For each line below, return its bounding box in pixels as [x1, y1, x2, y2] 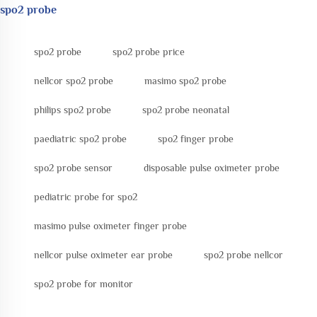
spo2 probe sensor [34, 161, 113, 173]
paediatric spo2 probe [34, 132, 127, 144]
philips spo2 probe [34, 103, 111, 115]
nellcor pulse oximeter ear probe [34, 248, 173, 260]
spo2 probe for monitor [34, 277, 133, 289]
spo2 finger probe [158, 132, 234, 144]
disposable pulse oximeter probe [144, 161, 279, 173]
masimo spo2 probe [144, 74, 226, 86]
